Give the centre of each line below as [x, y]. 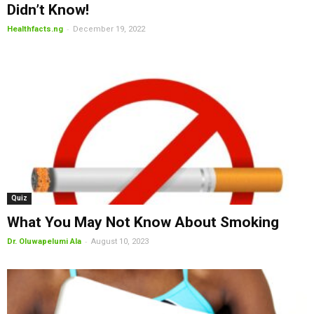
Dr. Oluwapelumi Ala [44, 242]
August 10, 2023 [120, 242]
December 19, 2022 [109, 29]
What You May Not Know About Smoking [143, 223]
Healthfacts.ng [35, 29]
